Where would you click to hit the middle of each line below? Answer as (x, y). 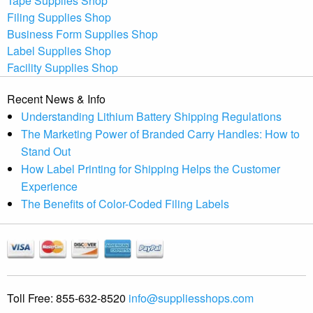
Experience (49, 186)
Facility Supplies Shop (63, 67)
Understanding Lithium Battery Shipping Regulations (151, 116)
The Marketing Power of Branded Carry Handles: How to (160, 133)
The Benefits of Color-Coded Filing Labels (125, 203)
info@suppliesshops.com (191, 298)
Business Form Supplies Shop (82, 34)
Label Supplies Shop (59, 50)
